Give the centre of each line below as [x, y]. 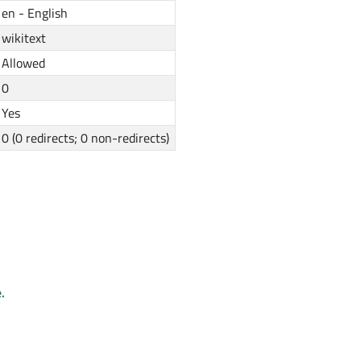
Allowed [24, 63]
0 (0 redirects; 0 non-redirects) [86, 138]
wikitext [24, 38]
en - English [35, 13]
